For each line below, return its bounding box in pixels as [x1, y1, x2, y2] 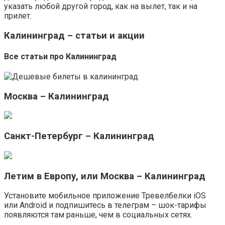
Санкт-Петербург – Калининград [4, 131, 154, 142]
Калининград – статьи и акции [4, 30, 145, 41]
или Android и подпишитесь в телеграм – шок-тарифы [4, 200, 206, 210]
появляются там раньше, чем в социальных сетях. [4, 210, 192, 220]
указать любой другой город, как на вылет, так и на [4, 1, 197, 11]
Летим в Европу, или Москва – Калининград [4, 170, 205, 182]
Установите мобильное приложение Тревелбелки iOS [4, 191, 206, 201]
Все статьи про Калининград [4, 51, 117, 61]
